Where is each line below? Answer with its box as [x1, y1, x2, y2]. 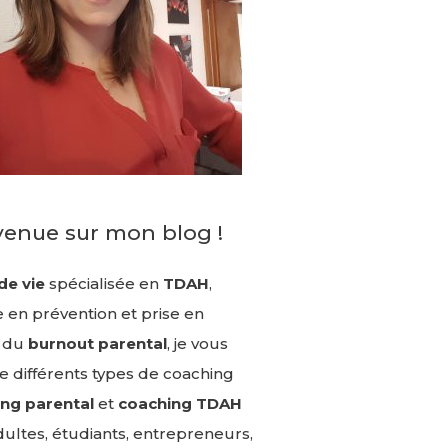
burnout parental [27, 334, 167, 353]
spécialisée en [48, 274, 159, 293]
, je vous [166, 334, 228, 353]
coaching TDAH [117, 394, 242, 413]
